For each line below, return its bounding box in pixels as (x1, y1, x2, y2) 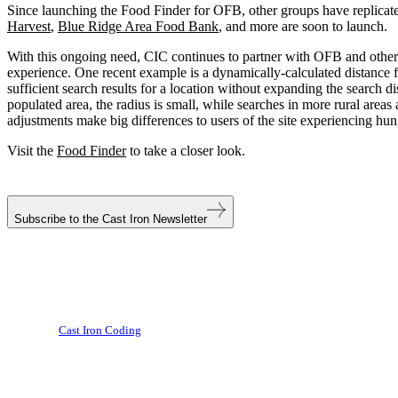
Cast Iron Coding (59, 322, 141, 337)
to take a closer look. (126, 143, 245, 159)
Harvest (7, 19, 51, 35)
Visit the (7, 143, 57, 159)
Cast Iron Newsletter (102, 212, 207, 227)
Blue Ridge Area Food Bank (58, 19, 219, 35)
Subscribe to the (14, 212, 99, 227)
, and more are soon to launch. (219, 19, 387, 35)
